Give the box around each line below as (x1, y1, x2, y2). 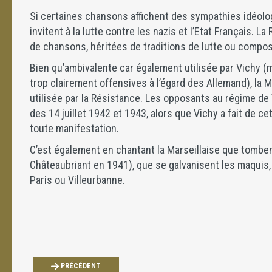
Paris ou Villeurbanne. (30, 174, 125, 186)
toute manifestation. (30, 122, 119, 135)
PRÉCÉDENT (60, 262, 101, 270)
